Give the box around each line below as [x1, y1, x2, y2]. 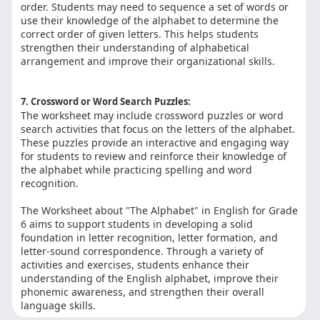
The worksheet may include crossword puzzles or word [21, 109, 284, 123]
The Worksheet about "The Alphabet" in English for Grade [21, 204, 299, 218]
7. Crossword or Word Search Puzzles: [21, 95, 191, 109]
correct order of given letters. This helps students [21, 27, 259, 41]
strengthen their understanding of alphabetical [21, 41, 250, 55]
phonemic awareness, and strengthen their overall [21, 285, 265, 299]
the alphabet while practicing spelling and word [21, 163, 253, 177]
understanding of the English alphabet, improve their [21, 271, 279, 286]
